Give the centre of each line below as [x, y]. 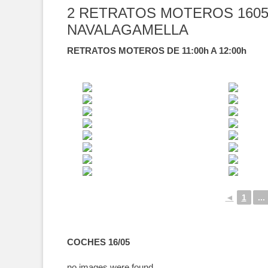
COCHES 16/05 [98, 242]
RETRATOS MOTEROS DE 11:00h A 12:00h [157, 51]
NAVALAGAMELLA [128, 30]
